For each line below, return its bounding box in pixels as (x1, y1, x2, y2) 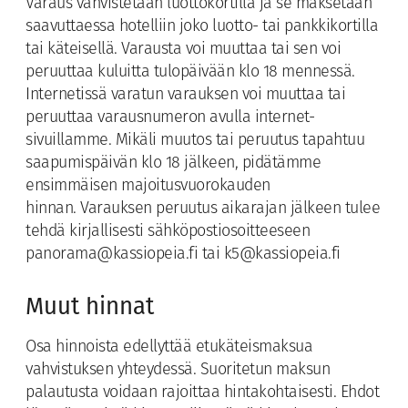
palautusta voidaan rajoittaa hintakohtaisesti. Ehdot (25, 384, 379, 403)
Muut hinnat (25, 292, 154, 321)
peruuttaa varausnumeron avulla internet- (25, 109, 314, 127)
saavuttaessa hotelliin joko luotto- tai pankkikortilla (25, 18, 378, 36)
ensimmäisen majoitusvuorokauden (25, 178, 270, 196)
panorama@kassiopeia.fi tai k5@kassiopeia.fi (25, 246, 341, 264)
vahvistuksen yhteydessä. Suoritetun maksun (25, 362, 330, 380)
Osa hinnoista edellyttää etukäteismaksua (25, 339, 312, 357)
